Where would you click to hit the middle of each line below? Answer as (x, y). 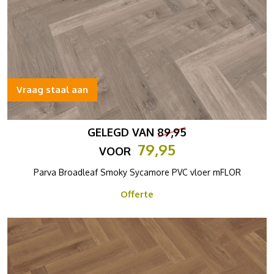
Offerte (137, 194)
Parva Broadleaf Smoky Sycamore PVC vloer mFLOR (137, 172)
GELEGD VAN (122, 132)
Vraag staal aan (52, 90)
